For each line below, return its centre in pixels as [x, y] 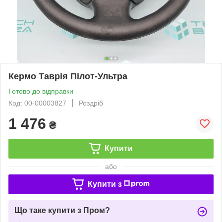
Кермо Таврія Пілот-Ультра [68, 76]
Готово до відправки [41, 91]
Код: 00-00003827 [37, 103]
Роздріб [91, 103]
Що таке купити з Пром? [62, 210]
